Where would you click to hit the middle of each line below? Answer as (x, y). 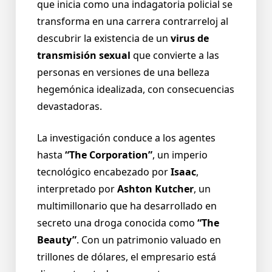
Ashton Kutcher (155, 189)
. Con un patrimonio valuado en (149, 240)
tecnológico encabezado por (103, 172)
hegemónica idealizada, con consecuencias (136, 90)
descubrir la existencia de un (103, 39)
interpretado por (76, 189)
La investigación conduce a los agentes (126, 138)
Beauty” (57, 240)
